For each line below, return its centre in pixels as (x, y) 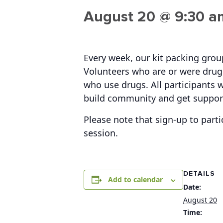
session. (101, 133)
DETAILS (199, 174)
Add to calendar (135, 180)
